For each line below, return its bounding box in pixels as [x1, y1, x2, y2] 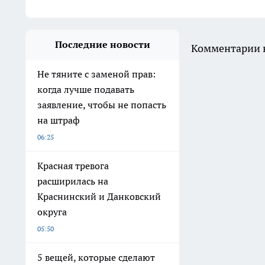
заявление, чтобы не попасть [37, 99, 166, 111]
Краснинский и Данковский [37, 190, 161, 203]
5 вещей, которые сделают [37, 251, 155, 264]
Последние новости [54, 38, 150, 51]
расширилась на [37, 175, 108, 188]
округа [37, 206, 67, 218]
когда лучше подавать [37, 83, 134, 96]
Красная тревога [37, 160, 109, 172]
